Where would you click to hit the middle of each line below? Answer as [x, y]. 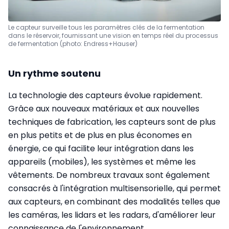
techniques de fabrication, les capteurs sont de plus [112, 122]
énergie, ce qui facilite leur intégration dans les [101, 148]
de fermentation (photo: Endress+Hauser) [73, 43]
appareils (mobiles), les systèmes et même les [102, 162]
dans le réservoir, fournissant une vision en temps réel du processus [113, 35]
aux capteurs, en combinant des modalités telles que [114, 201]
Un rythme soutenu [54, 73]
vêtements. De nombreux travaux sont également [109, 175]
